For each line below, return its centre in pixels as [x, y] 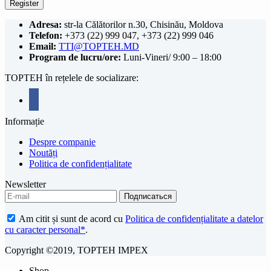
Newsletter [25, 184]
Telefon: [47, 36]
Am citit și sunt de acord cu [71, 219]
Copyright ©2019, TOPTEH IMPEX [77, 250]
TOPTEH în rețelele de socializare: [72, 78]
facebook [46, 98]
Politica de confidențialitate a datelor [194, 219]
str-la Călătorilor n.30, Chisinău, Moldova [144, 25]
